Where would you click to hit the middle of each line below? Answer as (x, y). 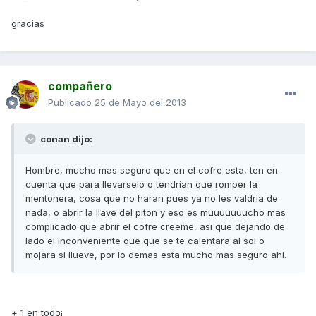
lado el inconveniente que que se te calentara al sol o (145, 241)
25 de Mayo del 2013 (140, 103)
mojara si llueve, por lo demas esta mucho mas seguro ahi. (156, 255)
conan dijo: (65, 139)
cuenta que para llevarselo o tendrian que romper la (141, 184)
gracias (28, 24)
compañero (80, 86)
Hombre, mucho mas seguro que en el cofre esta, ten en (152, 170)
